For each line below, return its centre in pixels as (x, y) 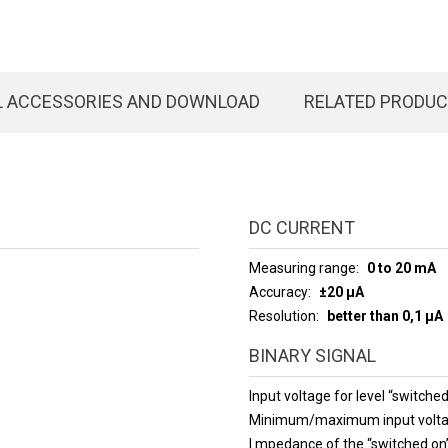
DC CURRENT (301, 227)
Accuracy (278, 291)
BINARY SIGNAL (312, 355)
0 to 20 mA (401, 267)
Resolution (282, 315)
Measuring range (302, 267)
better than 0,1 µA (384, 315)
